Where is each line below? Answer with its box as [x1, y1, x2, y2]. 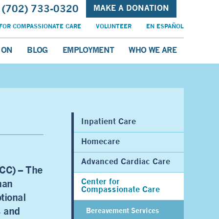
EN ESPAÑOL [146, 24, 184, 30]
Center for [81, 178, 120, 186]
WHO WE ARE [129, 47, 176, 54]
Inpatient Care [81, 118, 136, 126]
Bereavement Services [86, 208, 159, 215]
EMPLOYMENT [62, 47, 114, 54]
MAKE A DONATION [93, 5, 169, 12]
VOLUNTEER [96, 24, 131, 30]
